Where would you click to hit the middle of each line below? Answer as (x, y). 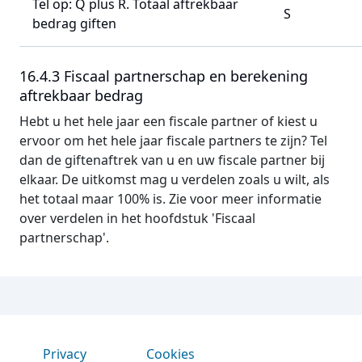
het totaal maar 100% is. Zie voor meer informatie (170, 199)
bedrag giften (74, 23)
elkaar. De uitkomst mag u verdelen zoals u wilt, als (175, 179)
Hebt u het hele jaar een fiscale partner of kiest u (168, 121)
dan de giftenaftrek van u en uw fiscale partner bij (172, 160)
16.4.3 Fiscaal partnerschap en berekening (164, 76)
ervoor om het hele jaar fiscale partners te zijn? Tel (173, 141)
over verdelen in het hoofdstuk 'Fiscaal (137, 218)
